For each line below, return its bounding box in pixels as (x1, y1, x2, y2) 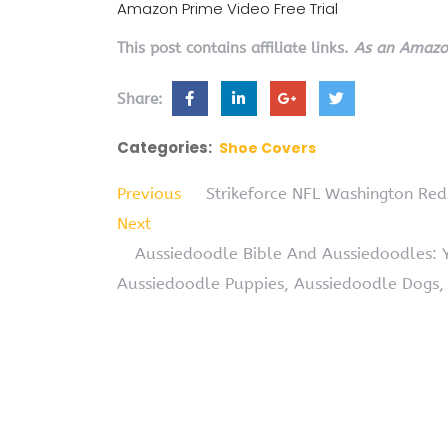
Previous (117, 184, 181, 204)
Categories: (117, 137, 212, 159)
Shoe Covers (219, 138, 316, 159)
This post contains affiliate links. (117, 39, 354, 58)
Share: (117, 90, 168, 109)
